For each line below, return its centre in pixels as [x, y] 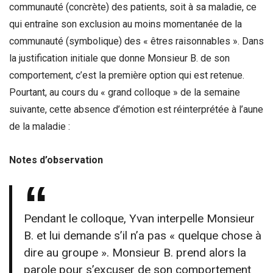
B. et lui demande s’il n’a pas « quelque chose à [143, 235]
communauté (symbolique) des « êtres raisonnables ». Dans [136, 41]
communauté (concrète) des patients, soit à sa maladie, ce [133, 7]
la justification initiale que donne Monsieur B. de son [119, 58]
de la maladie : [40, 127]
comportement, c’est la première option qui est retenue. [127, 76]
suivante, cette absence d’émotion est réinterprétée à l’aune [136, 110]
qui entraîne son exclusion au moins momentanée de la [126, 24]
